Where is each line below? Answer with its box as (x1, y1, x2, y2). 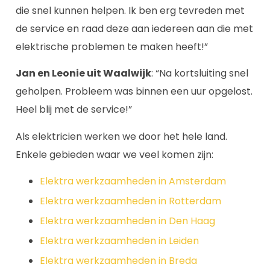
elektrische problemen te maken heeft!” (16, 39, 208, 54)
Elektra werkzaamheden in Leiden (40, 234, 199, 248)
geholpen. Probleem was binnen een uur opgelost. (16, 84, 253, 99)
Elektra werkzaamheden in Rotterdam (40, 194, 221, 208)
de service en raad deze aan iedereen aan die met (16, 21, 253, 36)
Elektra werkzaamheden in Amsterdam (40, 174, 226, 188)
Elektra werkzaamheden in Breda (40, 254, 197, 268)
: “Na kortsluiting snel (151, 66, 248, 81)
